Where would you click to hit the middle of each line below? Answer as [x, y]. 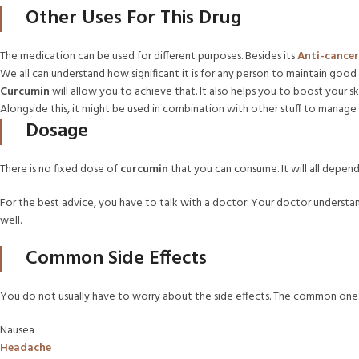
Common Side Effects [116, 259]
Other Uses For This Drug [133, 18]
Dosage [57, 131]
